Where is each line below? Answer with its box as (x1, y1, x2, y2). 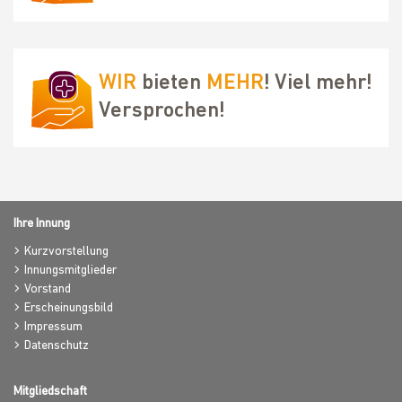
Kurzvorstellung (24, 245, 109, 258)
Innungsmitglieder (24, 264, 117, 277)
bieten (136, 73, 206, 94)
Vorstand (24, 283, 71, 296)
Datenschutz (24, 339, 89, 353)
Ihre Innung (13, 217, 70, 231)
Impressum (24, 320, 83, 334)
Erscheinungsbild (24, 301, 113, 315)
